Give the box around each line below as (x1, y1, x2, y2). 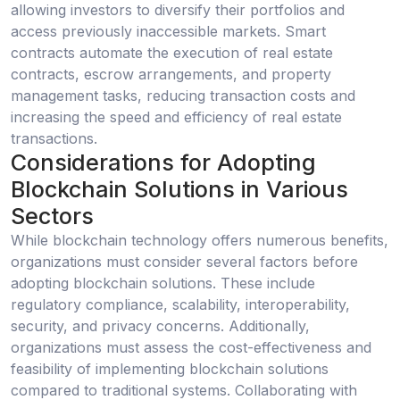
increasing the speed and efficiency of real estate (11, 107, 342, 126)
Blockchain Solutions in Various (11, 175, 348, 203)
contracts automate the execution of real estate (11, 43, 333, 62)
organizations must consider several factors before (11, 253, 358, 271)
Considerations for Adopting (11, 148, 316, 176)
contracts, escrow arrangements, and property (11, 64, 331, 83)
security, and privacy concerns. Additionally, (11, 317, 310, 336)
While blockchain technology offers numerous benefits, (11, 231, 388, 250)
